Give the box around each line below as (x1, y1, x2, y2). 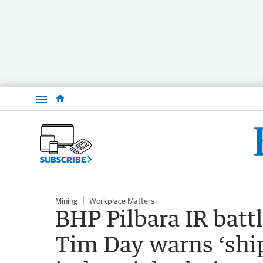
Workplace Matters (89, 195, 154, 205)
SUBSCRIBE (40, 154, 87, 164)
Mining (55, 195, 77, 205)
